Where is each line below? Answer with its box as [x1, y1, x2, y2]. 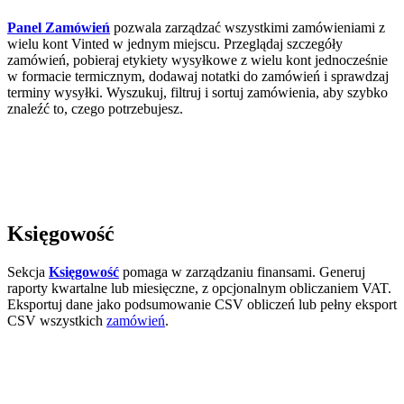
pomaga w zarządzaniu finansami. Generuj [119, 263, 365, 280]
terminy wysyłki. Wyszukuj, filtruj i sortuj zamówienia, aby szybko [7, 85, 388, 100]
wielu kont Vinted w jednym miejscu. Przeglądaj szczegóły [7, 36, 343, 51]
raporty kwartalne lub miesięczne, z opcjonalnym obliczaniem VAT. [7, 280, 391, 296]
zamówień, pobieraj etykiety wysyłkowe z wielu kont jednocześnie [7, 52, 388, 68]
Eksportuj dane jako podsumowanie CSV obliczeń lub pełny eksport [7, 296, 397, 312]
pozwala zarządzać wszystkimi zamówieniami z [110, 20, 385, 35]
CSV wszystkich [7, 312, 106, 328]
